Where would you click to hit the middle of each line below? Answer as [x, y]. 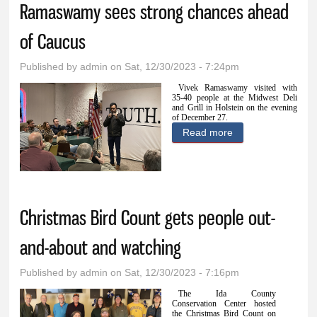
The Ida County [227, 294]
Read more [208, 133]
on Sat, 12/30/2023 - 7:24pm [174, 67]
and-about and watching [101, 248]
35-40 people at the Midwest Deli [235, 98]
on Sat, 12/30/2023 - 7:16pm [174, 273]
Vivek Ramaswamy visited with [238, 88]
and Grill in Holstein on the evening [235, 108]
